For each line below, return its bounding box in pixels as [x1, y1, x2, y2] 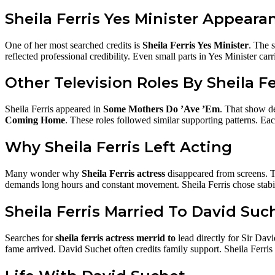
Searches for [5, 232, 55, 243]
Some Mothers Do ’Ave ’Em [103, 104, 220, 115]
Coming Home [5, 115, 65, 126]
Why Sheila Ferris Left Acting [5, 138, 232, 157]
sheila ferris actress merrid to [55, 232, 176, 243]
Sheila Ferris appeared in [5, 104, 103, 115]
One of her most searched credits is [5, 39, 142, 50]
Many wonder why [5, 168, 82, 179]
